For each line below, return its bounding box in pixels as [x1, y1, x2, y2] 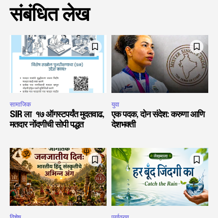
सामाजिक [10, 100, 31, 109]
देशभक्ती [111, 121, 135, 129]
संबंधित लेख [10, 5, 89, 25]
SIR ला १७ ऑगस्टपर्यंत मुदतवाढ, [10, 110, 106, 119]
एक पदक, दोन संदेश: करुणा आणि [111, 110, 204, 119]
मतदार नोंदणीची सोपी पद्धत [10, 121, 85, 129]
